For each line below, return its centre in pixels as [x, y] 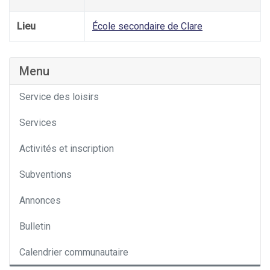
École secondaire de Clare [147, 27]
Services [38, 123]
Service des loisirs [59, 97]
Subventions [46, 175]
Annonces [40, 201]
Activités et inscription [67, 149]
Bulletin [35, 227]
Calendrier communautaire [74, 253]
